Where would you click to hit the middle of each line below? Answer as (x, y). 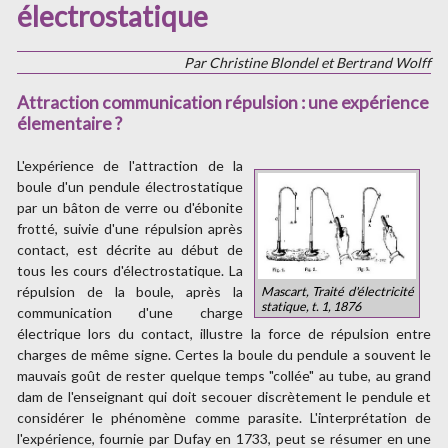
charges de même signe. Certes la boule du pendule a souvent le (224, 354)
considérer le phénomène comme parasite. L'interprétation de (224, 417)
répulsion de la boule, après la (130, 291)
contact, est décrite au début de (130, 249)
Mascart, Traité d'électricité (337, 292)
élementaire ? (69, 123)
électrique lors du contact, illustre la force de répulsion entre (224, 333)
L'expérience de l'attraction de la (130, 165)
